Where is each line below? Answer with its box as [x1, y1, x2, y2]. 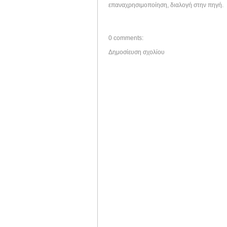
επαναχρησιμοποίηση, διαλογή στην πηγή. [108, 1, 223, 9]
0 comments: [108, 34, 143, 42]
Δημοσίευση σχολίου [108, 48, 165, 56]
